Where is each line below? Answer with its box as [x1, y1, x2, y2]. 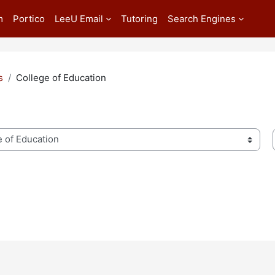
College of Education [16, 72, 107, 83]
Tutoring [121, 12, 158, 25]
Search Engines [168, 12, 236, 25]
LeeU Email [55, 12, 103, 25]
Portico [13, 12, 45, 25]
